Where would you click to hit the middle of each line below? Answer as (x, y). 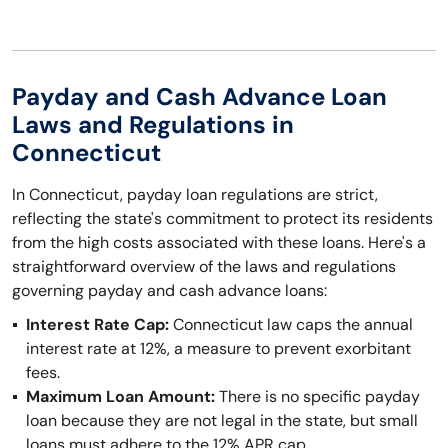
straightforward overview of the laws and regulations (204, 266)
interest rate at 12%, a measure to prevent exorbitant (218, 348)
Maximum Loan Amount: (120, 396)
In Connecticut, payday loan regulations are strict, (195, 194)
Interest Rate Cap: (97, 324)
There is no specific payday (317, 396)
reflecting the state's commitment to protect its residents (222, 218)
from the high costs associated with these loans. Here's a (219, 242)
